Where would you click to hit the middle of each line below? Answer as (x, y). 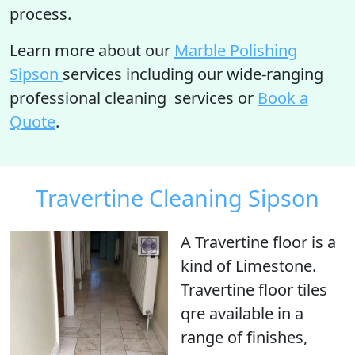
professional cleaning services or (134, 98)
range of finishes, (244, 337)
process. (40, 14)
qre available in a (242, 313)
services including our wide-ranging (193, 74)
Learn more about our (92, 50)
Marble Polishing (236, 50)
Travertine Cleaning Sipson (177, 198)
